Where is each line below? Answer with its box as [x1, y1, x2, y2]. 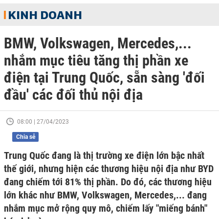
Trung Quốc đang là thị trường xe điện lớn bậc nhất [4, 150, 204, 161]
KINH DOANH [8, 7, 82, 22]
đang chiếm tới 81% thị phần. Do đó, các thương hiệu [4, 176, 212, 188]
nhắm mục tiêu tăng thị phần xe [4, 52, 188, 69]
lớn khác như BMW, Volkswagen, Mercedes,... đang [4, 189, 207, 201]
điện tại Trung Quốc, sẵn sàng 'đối [4, 69, 205, 86]
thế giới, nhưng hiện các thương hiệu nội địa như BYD [4, 163, 214, 175]
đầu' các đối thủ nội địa [4, 86, 143, 103]
